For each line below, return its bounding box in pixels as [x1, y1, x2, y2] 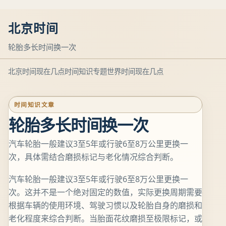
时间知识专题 [65, 66, 107, 76]
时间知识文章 [14, 100, 55, 108]
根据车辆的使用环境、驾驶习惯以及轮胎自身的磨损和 [9, 200, 202, 211]
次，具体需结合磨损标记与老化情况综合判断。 [9, 151, 178, 162]
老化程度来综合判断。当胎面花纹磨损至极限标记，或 [9, 213, 202, 224]
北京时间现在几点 [8, 66, 65, 76]
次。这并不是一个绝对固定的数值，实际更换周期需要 [9, 187, 202, 198]
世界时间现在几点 [107, 66, 163, 76]
